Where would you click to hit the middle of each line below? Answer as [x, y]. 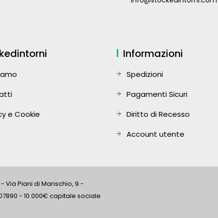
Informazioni [153, 54]
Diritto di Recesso [158, 114]
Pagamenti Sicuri [157, 94]
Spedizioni [145, 74]
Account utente [155, 134]
